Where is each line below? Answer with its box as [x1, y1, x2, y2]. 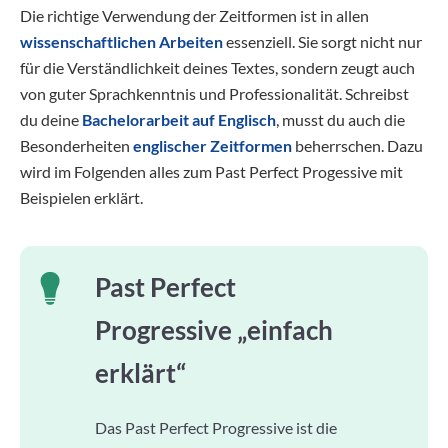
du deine [20, 110, 82, 129]
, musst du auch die [276, 110, 405, 129]
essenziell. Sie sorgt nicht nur [223, 32, 422, 51]
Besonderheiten [20, 136, 133, 155]
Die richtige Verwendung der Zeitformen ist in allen [20, 6, 369, 25]
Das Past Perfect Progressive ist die [95, 418, 337, 437]
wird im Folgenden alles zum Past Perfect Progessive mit [20, 162, 403, 181]
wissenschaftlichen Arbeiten [20, 32, 223, 51]
